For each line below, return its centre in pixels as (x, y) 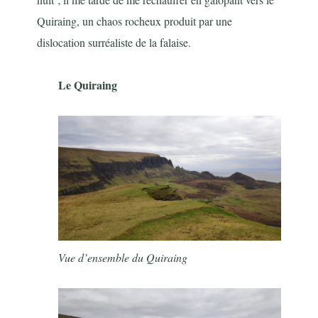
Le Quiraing (88, 84)
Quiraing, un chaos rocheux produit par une (135, 21)
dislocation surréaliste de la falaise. (114, 42)
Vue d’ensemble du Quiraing (123, 257)
